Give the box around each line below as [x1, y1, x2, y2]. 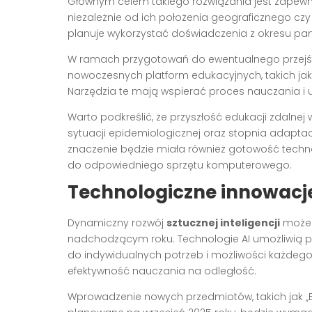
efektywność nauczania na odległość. [68, 263, 256, 278]
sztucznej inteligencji [166, 215, 280, 230]
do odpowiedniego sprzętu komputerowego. [68, 157, 292, 172]
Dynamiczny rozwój [68, 215, 166, 230]
